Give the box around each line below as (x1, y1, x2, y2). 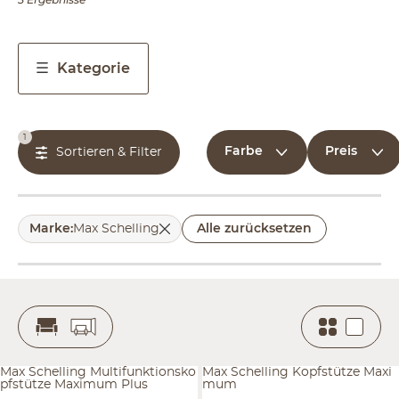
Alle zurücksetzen (197, 222, 312, 235)
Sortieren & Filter (56, 145, 162, 159)
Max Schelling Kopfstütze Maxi (201, 365, 392, 379)
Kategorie (57, 61, 130, 76)
